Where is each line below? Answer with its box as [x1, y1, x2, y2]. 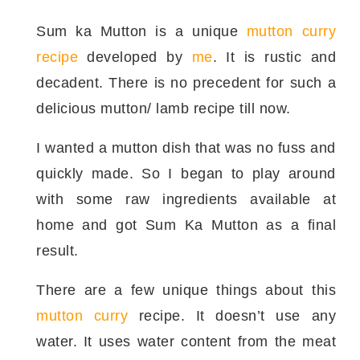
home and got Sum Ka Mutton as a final [36, 216, 336, 233]
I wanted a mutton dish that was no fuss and [36, 139, 336, 156]
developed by [78, 48, 192, 65]
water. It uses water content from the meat [36, 333, 336, 350]
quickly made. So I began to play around [36, 165, 336, 182]
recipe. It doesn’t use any [128, 307, 337, 324]
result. [36, 242, 79, 259]
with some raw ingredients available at [36, 190, 336, 207]
